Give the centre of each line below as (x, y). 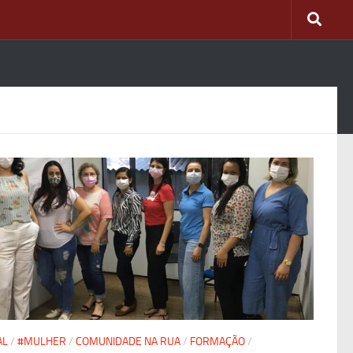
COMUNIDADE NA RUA (128, 342)
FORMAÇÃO (217, 342)
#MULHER (42, 342)
